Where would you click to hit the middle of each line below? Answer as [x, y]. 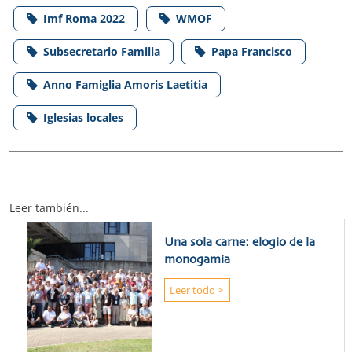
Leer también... [49, 207]
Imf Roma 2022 [84, 18]
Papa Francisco [252, 51]
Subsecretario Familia [102, 51]
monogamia [197, 260]
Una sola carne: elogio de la [239, 242]
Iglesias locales [83, 117]
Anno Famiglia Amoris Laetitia [125, 84]
